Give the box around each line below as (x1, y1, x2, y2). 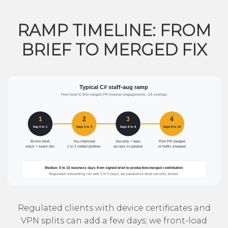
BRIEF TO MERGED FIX (21, 39, 207, 60)
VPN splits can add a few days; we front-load (21, 216, 207, 226)
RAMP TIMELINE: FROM (17, 20, 211, 40)
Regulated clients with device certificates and (17, 203, 211, 213)
